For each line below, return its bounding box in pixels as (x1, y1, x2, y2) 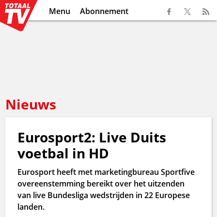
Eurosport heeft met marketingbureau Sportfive (17, 167, 195, 177)
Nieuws (5, 95, 57, 113)
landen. (17, 201, 45, 212)
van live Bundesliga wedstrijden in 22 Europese (17, 190, 190, 201)
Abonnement (80, 6, 129, 16)
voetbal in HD (17, 144, 109, 162)
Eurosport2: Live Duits (17, 128, 167, 146)
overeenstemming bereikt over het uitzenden (17, 178, 185, 189)
